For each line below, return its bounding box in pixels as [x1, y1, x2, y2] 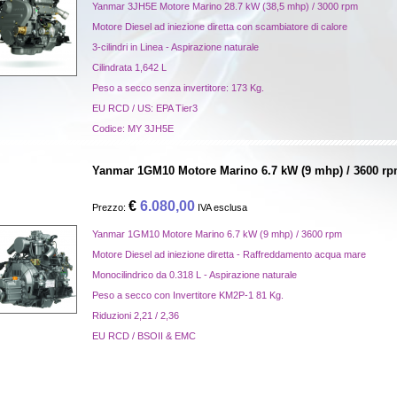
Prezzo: [92, 202, 128, 213]
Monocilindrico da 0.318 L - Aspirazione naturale [92, 269, 297, 280]
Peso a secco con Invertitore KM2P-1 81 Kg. [92, 290, 284, 300]
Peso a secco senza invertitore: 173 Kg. [92, 82, 264, 93]
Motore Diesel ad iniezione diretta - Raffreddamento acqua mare [92, 249, 366, 260]
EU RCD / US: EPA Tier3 [92, 103, 198, 113]
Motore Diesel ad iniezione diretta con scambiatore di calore [92, 21, 347, 32]
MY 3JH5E [128, 123, 174, 134]
